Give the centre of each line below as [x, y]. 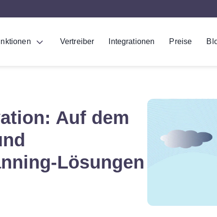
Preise [181, 41]
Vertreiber [77, 41]
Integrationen [132, 41]
